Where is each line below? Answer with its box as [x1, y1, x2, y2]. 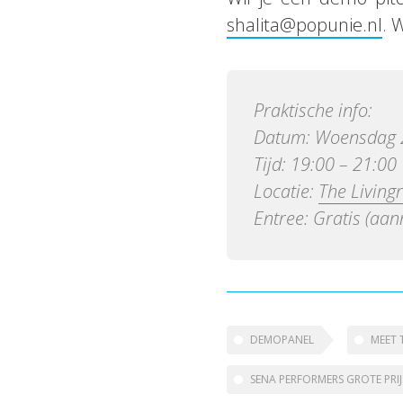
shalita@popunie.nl [227, 13, 382, 37]
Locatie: [254, 179, 318, 203]
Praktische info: [254, 98, 372, 122]
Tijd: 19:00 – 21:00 [254, 152, 397, 176]
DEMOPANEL [250, 332, 314, 347]
